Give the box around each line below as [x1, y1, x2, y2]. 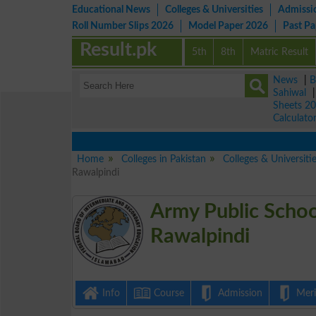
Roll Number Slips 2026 [72, 20, 174, 31]
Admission [214, 287, 262, 298]
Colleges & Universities [165, 4, 263, 15]
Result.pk [80, 40, 157, 59]
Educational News [72, 4, 150, 15]
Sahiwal [273, 87, 306, 98]
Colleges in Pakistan [121, 154, 206, 164]
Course [150, 287, 184, 298]
